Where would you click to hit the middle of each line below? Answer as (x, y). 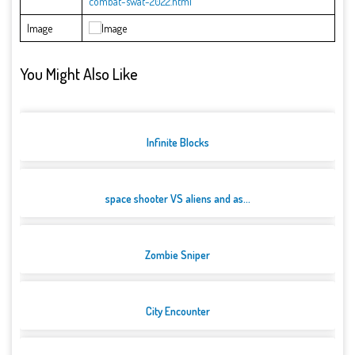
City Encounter (177, 311)
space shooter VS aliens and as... (177, 199)
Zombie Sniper (177, 255)
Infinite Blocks (177, 143)
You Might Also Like (79, 73)
